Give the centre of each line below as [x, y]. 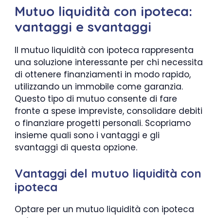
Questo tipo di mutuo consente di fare [96, 99]
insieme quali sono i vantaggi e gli [87, 135]
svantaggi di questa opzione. [76, 147]
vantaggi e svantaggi [83, 27]
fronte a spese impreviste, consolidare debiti [109, 111]
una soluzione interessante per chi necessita [109, 62]
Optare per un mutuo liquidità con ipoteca [104, 209]
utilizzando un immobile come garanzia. [99, 87]
